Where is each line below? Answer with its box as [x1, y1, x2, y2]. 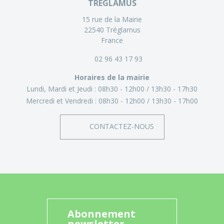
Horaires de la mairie [74, 72, 149, 82]
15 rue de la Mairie [82, 14, 142, 24]
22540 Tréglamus [83, 24, 140, 34]
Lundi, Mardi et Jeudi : [26, 83, 98, 93]
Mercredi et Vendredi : [26, 95, 98, 105]
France [101, 35, 123, 45]
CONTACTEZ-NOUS [89, 121, 154, 131]
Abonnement [67, 206, 135, 220]
